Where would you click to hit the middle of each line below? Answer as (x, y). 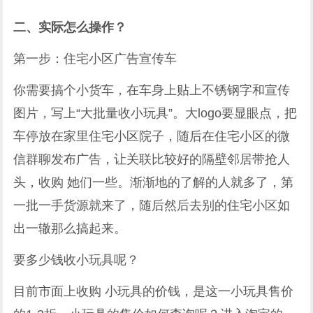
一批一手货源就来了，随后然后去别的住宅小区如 (152, 205)
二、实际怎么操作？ (70, 27)
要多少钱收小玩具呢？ (77, 260)
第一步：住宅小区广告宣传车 (95, 58)
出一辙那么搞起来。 (70, 228)
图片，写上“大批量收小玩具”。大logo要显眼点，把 (155, 113)
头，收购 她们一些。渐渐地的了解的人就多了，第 (154, 182)
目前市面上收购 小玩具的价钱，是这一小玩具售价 (154, 291)
